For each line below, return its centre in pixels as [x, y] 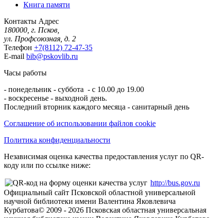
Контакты [20, 21]
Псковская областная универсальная [145, 210]
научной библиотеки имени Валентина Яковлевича [90, 201]
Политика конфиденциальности [57, 140]
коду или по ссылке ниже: [47, 165]
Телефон [18, 47]
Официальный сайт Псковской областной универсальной [100, 192]
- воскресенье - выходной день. [55, 98]
